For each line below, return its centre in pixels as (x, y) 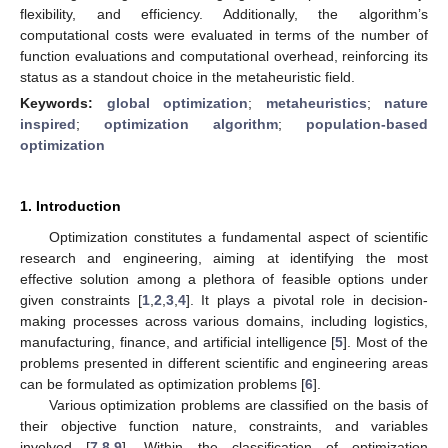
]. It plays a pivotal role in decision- (307, 299)
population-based (367, 123)
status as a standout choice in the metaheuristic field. (187, 76)
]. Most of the (385, 341)
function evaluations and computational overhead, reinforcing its (224, 55)
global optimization (177, 102)
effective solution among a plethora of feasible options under (224, 278)
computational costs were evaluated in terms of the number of (224, 34)
